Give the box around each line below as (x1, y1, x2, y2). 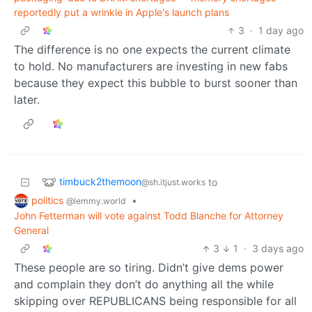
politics (31, 194, 66, 206)
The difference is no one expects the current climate (14, 42, 290, 56)
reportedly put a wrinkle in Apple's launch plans (14, 6, 229, 18)
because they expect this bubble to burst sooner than (14, 75, 297, 90)
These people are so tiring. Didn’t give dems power (14, 260, 283, 275)
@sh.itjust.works (141, 176, 205, 187)
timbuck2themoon (59, 175, 141, 187)
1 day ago (258, 24, 304, 36)
